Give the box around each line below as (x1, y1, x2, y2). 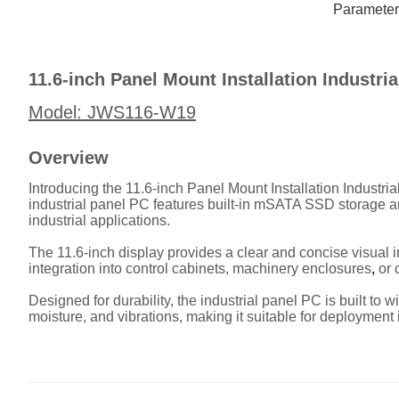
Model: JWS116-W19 (28, 102, 196, 122)
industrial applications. (28, 212, 170, 228)
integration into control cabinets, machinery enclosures (28, 260, 371, 276)
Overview (28, 147, 109, 167)
